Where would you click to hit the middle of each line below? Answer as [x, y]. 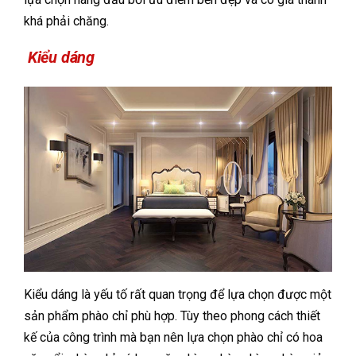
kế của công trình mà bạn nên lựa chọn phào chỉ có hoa [173, 337]
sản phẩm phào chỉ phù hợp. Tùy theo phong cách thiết [172, 315]
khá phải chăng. [66, 21]
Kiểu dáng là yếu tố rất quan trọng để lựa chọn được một [178, 294]
